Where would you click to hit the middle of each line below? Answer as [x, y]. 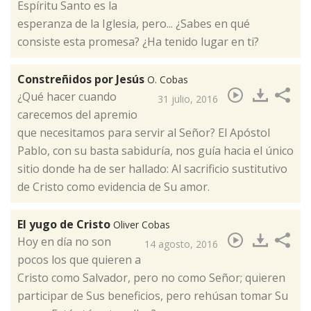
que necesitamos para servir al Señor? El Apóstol [144, 133]
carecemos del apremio [77, 115]
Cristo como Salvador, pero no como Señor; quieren [151, 278]
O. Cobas [168, 80]
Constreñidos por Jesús [82, 79]
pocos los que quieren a [79, 260]
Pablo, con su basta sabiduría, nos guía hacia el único [155, 151]
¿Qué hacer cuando [67, 97]
